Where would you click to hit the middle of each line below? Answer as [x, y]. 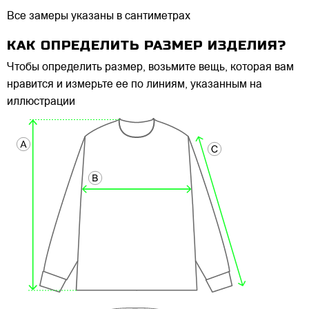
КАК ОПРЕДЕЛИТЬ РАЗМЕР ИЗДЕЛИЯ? [147, 46]
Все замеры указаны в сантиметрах [99, 17]
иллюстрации [41, 102]
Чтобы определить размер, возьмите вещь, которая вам [150, 68]
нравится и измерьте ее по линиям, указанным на [134, 85]
